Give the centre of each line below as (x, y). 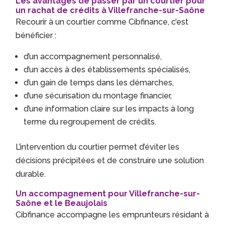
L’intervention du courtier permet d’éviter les (98, 147)
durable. (31, 174)
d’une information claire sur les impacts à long (109, 109)
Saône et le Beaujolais (62, 203)
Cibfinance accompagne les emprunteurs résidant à (113, 215)
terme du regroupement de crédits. (90, 122)
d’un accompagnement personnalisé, (93, 57)
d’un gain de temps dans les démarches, (99, 83)
